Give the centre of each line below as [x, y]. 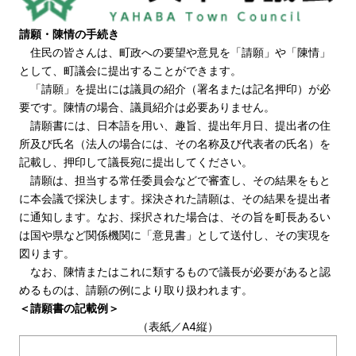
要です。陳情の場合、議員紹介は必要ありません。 [147, 106]
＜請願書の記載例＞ [69, 308]
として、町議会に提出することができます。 [130, 70]
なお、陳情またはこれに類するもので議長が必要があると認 [175, 271]
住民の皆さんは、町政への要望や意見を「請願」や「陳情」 [175, 52]
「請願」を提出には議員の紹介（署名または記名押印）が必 [175, 88]
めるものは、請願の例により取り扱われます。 [136, 289]
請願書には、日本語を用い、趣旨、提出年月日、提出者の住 [175, 125]
